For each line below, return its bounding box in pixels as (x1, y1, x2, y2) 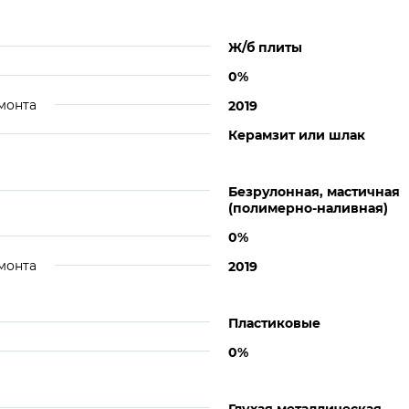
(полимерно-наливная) (228, 200, 388, 216)
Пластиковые (228, 315, 320, 331)
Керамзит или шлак (228, 127, 365, 143)
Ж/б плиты (228, 39, 302, 56)
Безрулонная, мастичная (228, 184, 400, 200)
